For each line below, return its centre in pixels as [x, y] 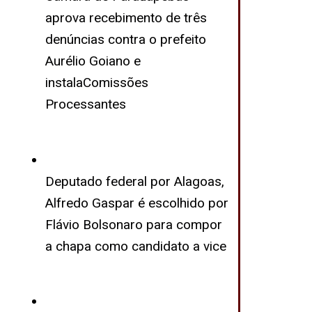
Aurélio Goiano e [93, 61]
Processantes [85, 104]
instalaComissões [96, 83]
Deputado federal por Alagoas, [134, 181]
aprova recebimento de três [126, 18]
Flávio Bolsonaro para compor [133, 224]
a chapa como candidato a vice [135, 246]
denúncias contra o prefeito [125, 39]
